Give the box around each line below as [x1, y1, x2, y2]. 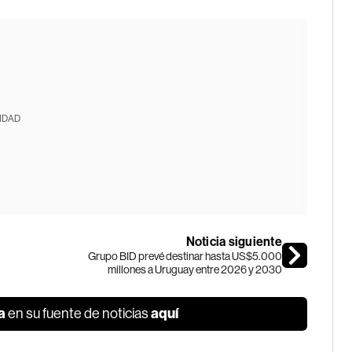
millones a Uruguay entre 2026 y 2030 [107, 263, 282, 276]
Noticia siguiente [185, 234, 282, 249]
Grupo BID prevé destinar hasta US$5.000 [87, 250, 282, 262]
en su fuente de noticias [5, 306, 152, 321]
